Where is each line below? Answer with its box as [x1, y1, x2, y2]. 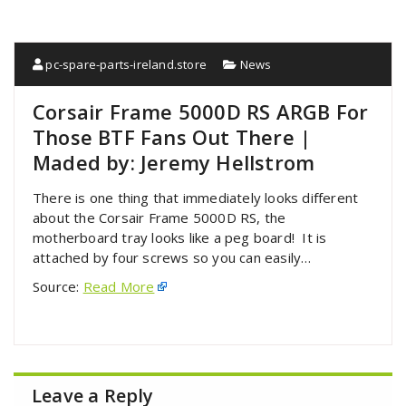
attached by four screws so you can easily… [33, 247, 312, 266]
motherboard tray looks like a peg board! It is [33, 227, 327, 246]
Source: [33, 276, 83, 295]
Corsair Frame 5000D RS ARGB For [33, 97, 369, 125]
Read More [82, 276, 155, 295]
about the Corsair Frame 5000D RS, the [33, 208, 286, 227]
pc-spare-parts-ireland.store [43, 55, 208, 72]
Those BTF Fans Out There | [33, 122, 312, 150]
